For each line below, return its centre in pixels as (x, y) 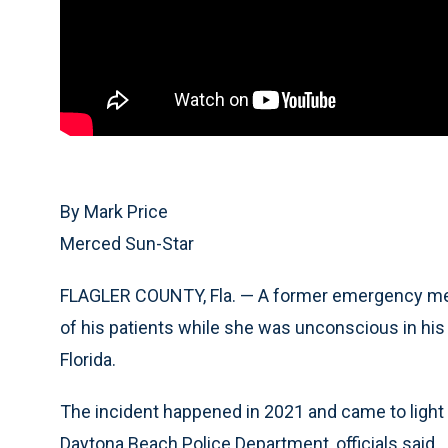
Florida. (88, 359)
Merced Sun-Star (127, 243)
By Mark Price (114, 211)
